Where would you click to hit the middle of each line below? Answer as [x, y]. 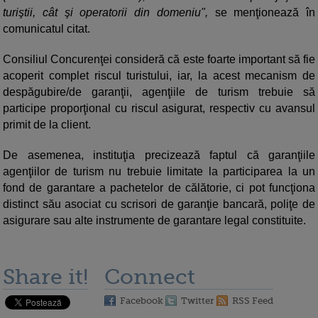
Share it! [45, 277]
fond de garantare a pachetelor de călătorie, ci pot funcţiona [159, 188]
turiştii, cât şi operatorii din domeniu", [105, 13]
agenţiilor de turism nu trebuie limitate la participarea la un [159, 172]
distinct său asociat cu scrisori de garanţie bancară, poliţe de [159, 204]
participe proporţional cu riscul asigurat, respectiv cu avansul [159, 109]
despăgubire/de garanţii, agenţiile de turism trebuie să [159, 92]
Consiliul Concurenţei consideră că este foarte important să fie [159, 60]
